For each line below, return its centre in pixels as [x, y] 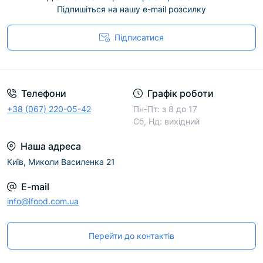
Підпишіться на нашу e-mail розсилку [131, 9]
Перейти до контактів [131, 236]
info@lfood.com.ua [43, 201]
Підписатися [139, 38]
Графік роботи [181, 94]
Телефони [44, 94]
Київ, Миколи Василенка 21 [61, 162]
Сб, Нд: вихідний [166, 122]
